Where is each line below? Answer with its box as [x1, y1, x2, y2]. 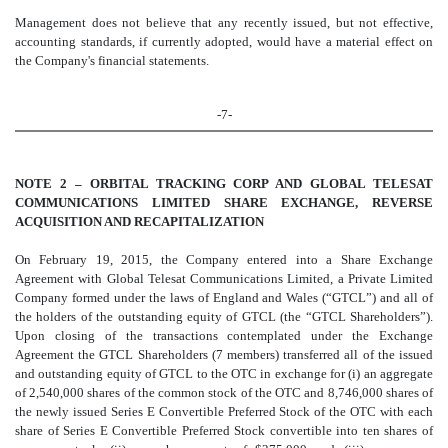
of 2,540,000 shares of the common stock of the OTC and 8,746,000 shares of [15, 385, 433, 401]
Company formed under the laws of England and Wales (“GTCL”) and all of [15, 290, 433, 306]
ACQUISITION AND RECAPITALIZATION [15, 214, 264, 230]
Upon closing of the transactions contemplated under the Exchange [15, 328, 433, 344]
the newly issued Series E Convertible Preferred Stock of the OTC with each [15, 404, 433, 420]
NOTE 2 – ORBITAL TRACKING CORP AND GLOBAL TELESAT [15, 176, 433, 192]
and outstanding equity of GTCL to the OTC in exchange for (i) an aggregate [15, 366, 433, 382]
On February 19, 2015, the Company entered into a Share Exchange [15, 252, 433, 268]
